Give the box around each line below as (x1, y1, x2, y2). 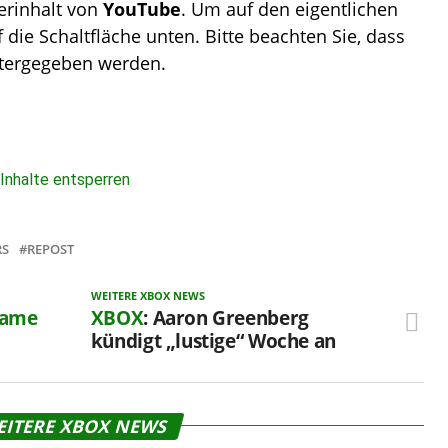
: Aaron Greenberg (143, 303, 309, 331)
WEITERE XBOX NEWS (90, 287, 205, 303)
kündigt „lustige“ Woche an (90, 326, 336, 354)
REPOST (27, 239, 74, 258)
